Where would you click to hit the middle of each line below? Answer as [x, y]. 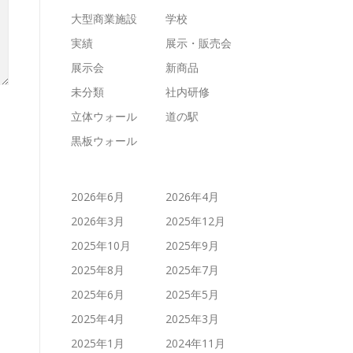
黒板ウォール [104, 141]
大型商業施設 [104, 19]
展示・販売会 [199, 43]
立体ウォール [104, 116]
